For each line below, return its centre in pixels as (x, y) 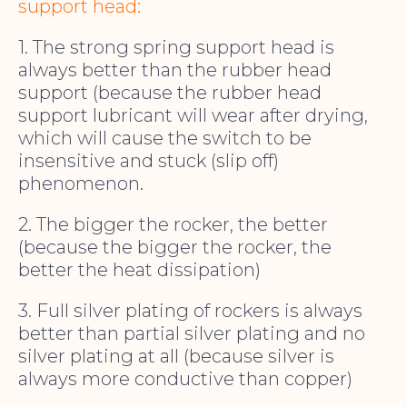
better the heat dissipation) (139, 270)
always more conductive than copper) (185, 379)
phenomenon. (81, 184)
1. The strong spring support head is (176, 48)
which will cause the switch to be (165, 139)
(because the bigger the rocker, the (175, 248)
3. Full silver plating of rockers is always (190, 311)
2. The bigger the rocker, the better (173, 225)
